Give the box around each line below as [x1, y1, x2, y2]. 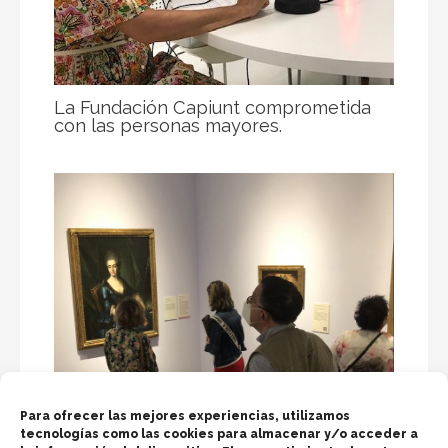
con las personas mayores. [54, 114, 283, 136]
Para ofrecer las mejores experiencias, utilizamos [20, 409, 350, 423]
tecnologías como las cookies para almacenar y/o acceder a [20, 427, 418, 441]
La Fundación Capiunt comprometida [54, 96, 372, 118]
